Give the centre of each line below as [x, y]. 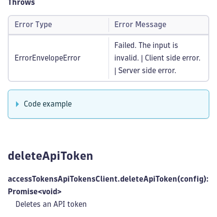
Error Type [33, 24]
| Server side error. [145, 70]
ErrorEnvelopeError [47, 58]
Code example [48, 104]
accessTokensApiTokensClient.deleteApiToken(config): [108, 179]
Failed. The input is [146, 45]
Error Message [140, 24]
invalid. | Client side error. [157, 58]
